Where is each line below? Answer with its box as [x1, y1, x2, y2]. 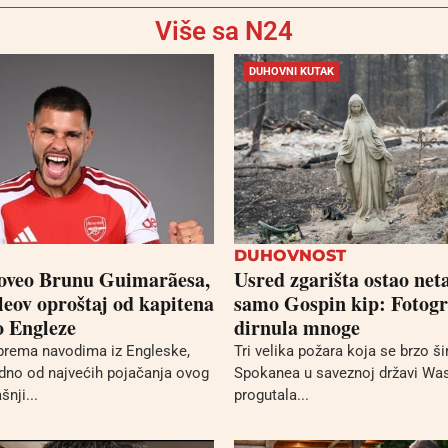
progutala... [234, 385, 309, 404]
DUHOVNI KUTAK [249, 64, 334, 78]
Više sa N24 [155, 15, 293, 46]
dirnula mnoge [234, 312, 360, 342]
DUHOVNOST [234, 245, 346, 265]
